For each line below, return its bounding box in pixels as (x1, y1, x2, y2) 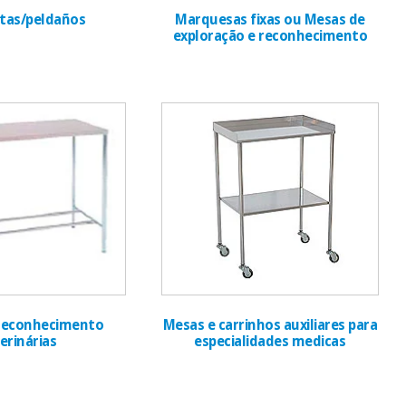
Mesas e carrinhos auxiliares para (162, 317, 378, 334)
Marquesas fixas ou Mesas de (175, 11, 365, 28)
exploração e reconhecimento (172, 27, 368, 44)
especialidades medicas (194, 333, 346, 351)
